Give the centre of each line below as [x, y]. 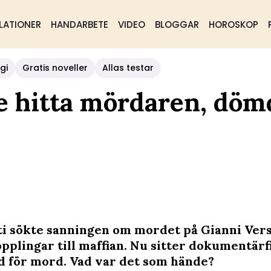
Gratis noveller [55, 68]
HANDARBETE [79, 24]
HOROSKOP [233, 24]
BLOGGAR [177, 24]
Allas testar [128, 68]
